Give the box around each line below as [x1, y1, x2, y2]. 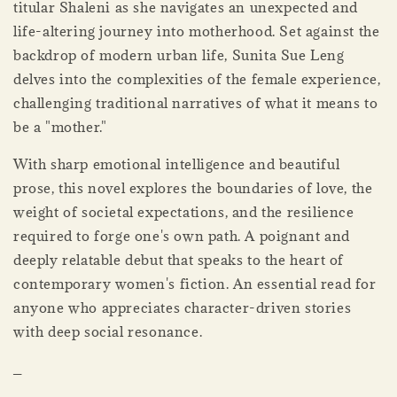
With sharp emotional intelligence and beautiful [13, 154, 340, 173]
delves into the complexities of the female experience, [13, 69, 381, 88]
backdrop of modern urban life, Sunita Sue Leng [13, 45, 345, 64]
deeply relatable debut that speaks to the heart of [13, 250, 345, 269]
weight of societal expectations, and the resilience [13, 202, 354, 221]
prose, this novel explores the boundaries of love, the [13, 178, 373, 197]
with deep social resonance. [13, 322, 203, 340]
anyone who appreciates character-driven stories [13, 298, 352, 316]
